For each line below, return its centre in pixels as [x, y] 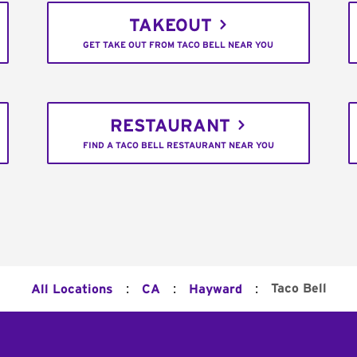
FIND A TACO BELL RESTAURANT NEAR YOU [178, 146]
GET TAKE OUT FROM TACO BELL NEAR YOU [178, 45]
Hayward [215, 289]
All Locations [72, 289]
